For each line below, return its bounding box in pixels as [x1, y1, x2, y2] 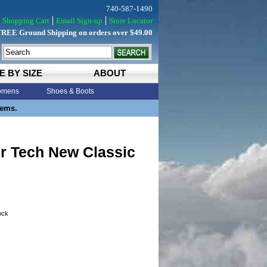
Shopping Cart [2, 16, 49, 25]
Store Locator [109, 16, 153, 25]
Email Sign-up [56, 16, 103, 25]
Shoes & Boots [46, 87, 94, 95]
